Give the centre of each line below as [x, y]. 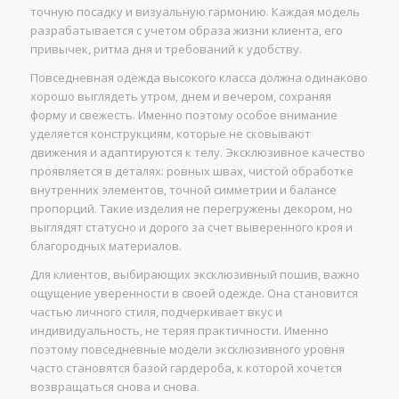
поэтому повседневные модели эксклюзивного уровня [187, 350]
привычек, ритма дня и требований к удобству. [166, 49]
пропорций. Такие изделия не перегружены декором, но [191, 209]
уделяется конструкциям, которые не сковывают [170, 134]
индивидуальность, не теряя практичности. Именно [179, 331]
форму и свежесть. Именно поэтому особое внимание [183, 115]
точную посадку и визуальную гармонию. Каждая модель [195, 12]
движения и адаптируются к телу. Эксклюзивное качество [197, 153]
